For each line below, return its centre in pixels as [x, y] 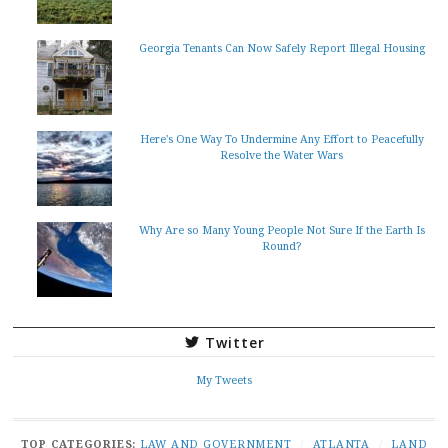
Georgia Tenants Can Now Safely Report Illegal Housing [281, 47]
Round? [281, 245]
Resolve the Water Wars [281, 154]
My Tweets [224, 379]
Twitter [234, 342]
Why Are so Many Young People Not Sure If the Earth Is [281, 229]
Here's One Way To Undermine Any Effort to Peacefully [281, 138]
